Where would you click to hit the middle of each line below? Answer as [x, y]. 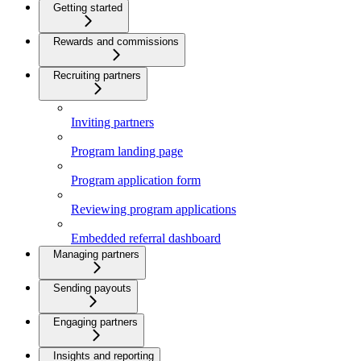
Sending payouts [92, 288]
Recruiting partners [97, 75]
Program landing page [127, 151]
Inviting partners [112, 122]
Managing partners [96, 254]
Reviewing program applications [154, 209]
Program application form [136, 180]
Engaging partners [95, 322]
